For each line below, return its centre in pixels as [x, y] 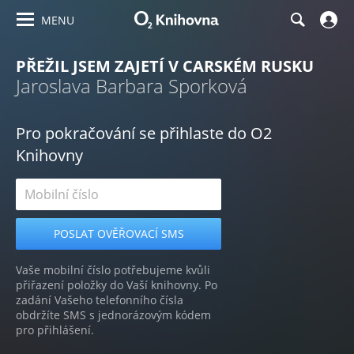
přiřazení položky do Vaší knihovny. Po [117, 285]
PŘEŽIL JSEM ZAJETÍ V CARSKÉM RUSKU [165, 66]
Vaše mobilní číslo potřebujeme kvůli [113, 270]
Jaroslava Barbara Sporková [132, 86]
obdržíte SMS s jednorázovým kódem [113, 315]
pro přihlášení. [55, 330]
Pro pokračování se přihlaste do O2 [144, 133]
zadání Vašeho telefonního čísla [100, 300]
